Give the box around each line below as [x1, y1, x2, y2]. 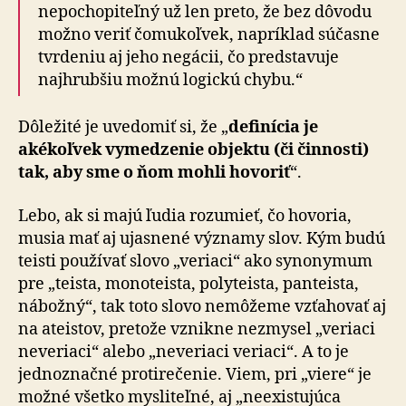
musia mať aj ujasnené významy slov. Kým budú [18, 227, 385, 249]
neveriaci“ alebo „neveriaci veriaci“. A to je [18, 341, 349, 362]
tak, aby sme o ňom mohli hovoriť [18, 162, 290, 183]
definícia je [228, 117, 318, 138]
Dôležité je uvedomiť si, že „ [18, 117, 228, 138]
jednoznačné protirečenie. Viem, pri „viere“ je [18, 363, 372, 385]
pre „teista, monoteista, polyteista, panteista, [18, 273, 359, 295]
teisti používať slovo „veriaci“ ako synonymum [18, 250, 372, 272]
